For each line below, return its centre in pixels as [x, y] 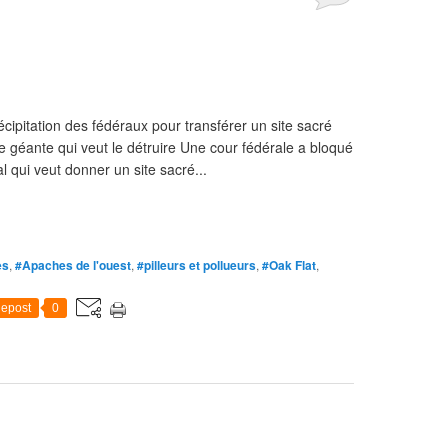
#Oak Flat [289, 265]
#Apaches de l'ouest [73, 265]
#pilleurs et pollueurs [196, 265]
